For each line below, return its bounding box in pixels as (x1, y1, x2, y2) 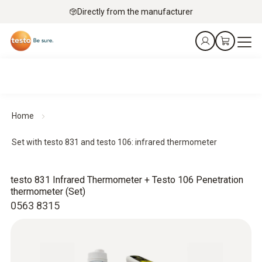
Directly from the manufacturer (77, 6, 193, 16)
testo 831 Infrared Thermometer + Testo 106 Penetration (11, 174, 243, 185)
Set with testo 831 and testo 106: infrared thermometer (12, 137, 217, 147)
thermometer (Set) (11, 186, 85, 197)
